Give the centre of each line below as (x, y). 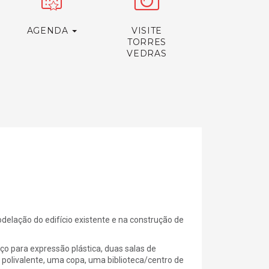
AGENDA (49, 31)
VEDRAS (147, 53)
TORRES (147, 42)
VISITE (147, 31)
